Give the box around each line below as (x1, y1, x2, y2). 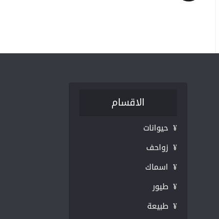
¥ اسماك (145, 159, 177, 175)
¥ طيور (153, 178, 177, 194)
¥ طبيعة (147, 198, 177, 214)
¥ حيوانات (143, 120, 177, 135)
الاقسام (111, 93, 145, 112)
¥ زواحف (146, 139, 177, 155)
